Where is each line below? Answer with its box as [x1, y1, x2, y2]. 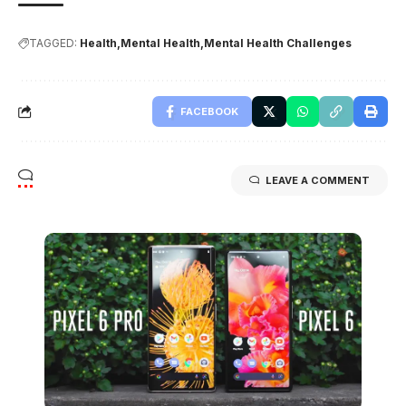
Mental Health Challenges [204, 36, 352, 51]
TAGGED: [29, 36, 77, 51]
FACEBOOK [180, 105, 238, 119]
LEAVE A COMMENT [266, 174, 370, 188]
